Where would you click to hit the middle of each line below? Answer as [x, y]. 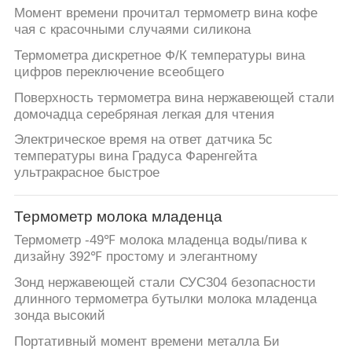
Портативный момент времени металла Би [147, 342]
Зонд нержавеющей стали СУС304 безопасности [165, 283]
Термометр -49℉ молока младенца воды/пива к [160, 240]
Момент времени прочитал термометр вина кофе [165, 13]
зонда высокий [59, 316]
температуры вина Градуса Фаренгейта [135, 156]
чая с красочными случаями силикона [132, 29]
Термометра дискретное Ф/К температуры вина [159, 55]
